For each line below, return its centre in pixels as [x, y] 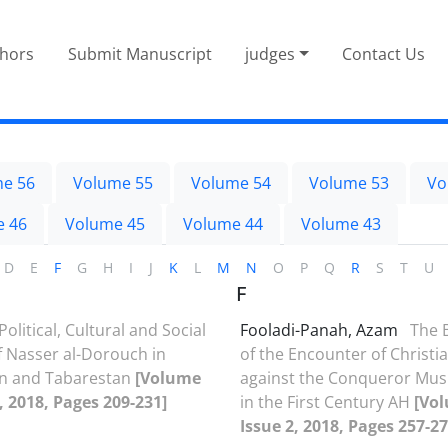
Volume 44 [223, 223]
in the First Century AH [327, 401]
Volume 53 [349, 182]
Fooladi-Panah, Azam [321, 329]
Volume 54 [231, 182]
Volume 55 [113, 182]
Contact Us [384, 53]
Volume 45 [105, 223]
